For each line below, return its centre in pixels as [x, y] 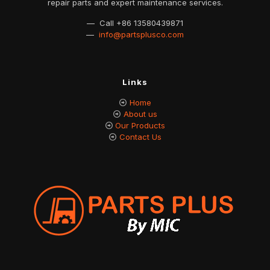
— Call [102, 23]
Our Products [140, 126]
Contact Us [140, 137]
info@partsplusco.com [141, 35]
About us [140, 114]
